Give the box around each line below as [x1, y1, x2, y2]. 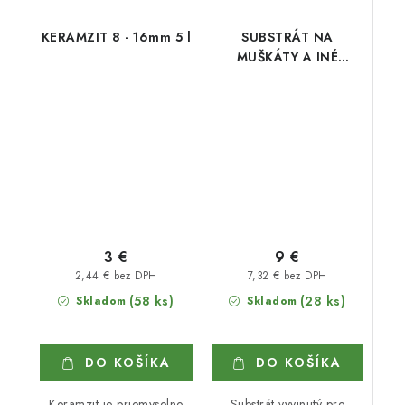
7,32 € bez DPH [247, 268, 327, 283]
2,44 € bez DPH [74, 268, 157, 283]
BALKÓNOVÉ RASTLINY [211, 68, 363, 86]
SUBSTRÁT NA [241, 28, 334, 46]
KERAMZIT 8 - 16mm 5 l [41, 28, 191, 46]
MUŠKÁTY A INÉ [236, 48, 338, 66]
